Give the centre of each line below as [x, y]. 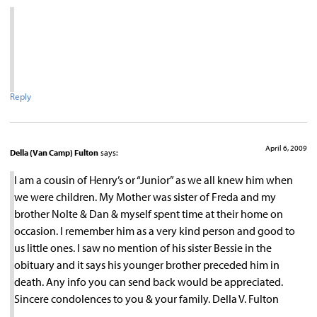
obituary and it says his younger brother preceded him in [147, 265]
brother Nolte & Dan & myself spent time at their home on [149, 214]
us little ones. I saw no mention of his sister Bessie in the [143, 248]
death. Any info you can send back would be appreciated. [149, 282]
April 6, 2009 [286, 148]
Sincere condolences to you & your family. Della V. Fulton [146, 299]
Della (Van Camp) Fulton [54, 152]
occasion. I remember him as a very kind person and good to [155, 231]
